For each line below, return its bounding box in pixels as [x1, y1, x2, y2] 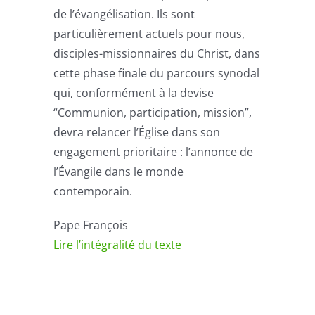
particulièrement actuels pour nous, [53, 25, 245, 41]
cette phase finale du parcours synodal [53, 65, 260, 81]
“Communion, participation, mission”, [53, 104, 252, 120]
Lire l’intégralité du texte [53, 236, 182, 252]
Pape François [53, 217, 129, 233]
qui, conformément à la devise [53, 84, 214, 101]
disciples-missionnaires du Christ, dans [53, 45, 261, 61]
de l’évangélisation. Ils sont [53, 6, 195, 22]
